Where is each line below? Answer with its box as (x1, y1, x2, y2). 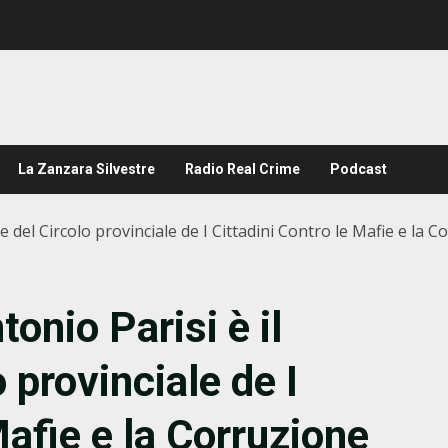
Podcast (330, 161, 387, 177)
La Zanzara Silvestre (18, 161, 155, 177)
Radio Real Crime (185, 161, 300, 177)
